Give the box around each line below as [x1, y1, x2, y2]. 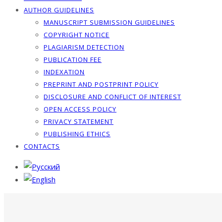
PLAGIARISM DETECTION [44, 43, 124, 52]
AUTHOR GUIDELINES [24, 5, 94, 14]
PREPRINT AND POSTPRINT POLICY [44, 80, 159, 89]
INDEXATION [44, 67, 85, 76]
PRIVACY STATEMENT [44, 117, 113, 126]
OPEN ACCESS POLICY [44, 105, 116, 113]
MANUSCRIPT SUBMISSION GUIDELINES [44, 18, 175, 27]
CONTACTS [24, 142, 60, 151]
